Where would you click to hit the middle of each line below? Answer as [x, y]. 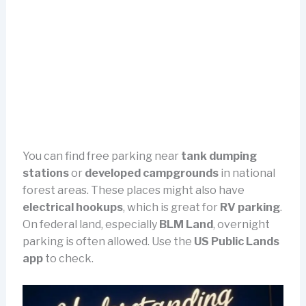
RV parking [250, 208]
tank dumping [219, 156]
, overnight [241, 225]
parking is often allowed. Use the [108, 242]
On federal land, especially [91, 225]
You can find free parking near [101, 156]
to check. [68, 259]
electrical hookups [72, 208]
